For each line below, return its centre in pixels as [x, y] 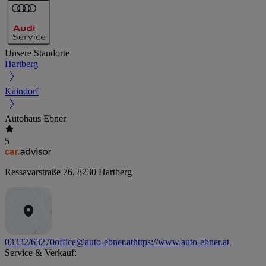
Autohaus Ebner [35, 118]
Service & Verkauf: [41, 252]
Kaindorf [22, 91]
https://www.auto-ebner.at [181, 242]
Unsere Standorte [37, 53]
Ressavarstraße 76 [39, 172]
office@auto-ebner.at [94, 242]
